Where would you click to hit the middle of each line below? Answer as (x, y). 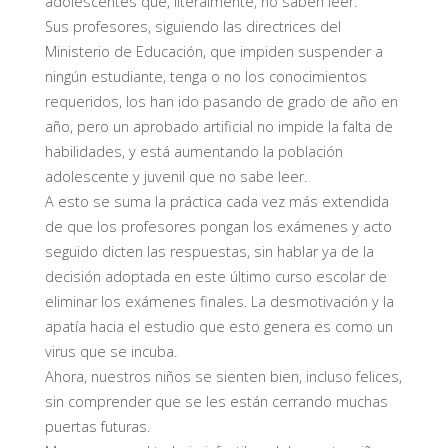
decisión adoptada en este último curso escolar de (215, 277)
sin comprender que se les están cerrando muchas (216, 402)
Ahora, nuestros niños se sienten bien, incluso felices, (223, 377)
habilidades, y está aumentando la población (193, 152)
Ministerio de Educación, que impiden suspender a (213, 52)
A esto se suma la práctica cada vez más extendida (216, 202)
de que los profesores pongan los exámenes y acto (218, 227)
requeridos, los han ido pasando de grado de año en (221, 102)
